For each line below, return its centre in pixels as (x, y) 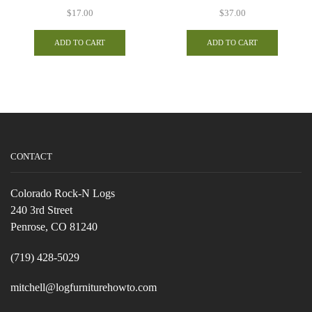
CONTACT (31, 156)
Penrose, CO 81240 (54, 227)
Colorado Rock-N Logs (63, 194)
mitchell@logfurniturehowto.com (84, 288)
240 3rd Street (41, 210)
